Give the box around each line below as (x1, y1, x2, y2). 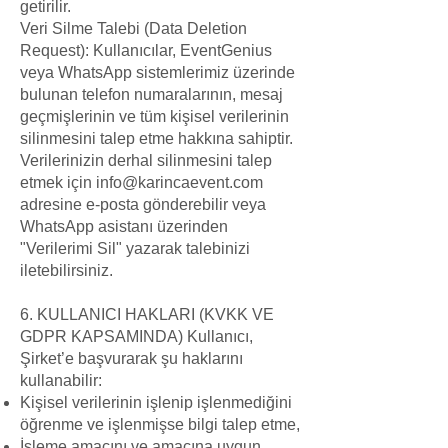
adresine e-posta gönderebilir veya (20, 196, 266, 213)
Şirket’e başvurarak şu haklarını (20, 350, 243, 367)
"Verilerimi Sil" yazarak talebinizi (20, 240, 250, 257)
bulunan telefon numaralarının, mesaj (20, 86, 283, 103)
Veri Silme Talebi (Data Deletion (20, 20, 247, 37)
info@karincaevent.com (96, 174, 263, 191)
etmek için (20, 174, 96, 191)
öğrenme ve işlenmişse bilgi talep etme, (20, 416, 300, 433)
